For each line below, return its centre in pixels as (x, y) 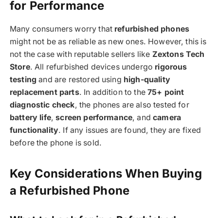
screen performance (94, 117)
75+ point (166, 92)
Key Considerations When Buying (106, 174)
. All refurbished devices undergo (92, 67)
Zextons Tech (178, 54)
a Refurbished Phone (70, 191)
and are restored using (80, 79)
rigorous (171, 67)
